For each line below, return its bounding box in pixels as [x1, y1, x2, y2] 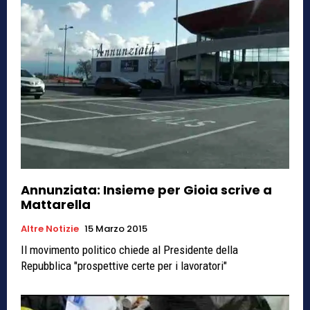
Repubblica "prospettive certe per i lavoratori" [21, 259, 227, 273]
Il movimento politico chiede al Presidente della [21, 243, 238, 257]
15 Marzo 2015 [84, 222, 147, 236]
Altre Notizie [21, 222, 79, 236]
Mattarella [21, 196, 91, 214]
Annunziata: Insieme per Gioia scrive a [21, 181, 272, 199]
